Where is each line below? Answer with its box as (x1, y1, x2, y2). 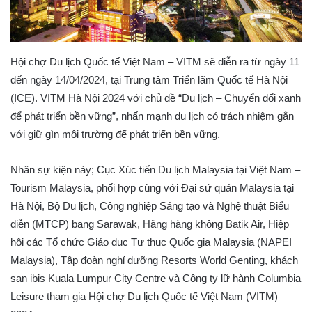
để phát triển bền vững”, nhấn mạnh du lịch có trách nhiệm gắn (10, 109, 294, 122)
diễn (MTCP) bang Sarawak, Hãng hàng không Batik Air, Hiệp (10, 217, 289, 230)
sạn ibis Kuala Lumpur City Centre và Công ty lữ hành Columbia (10, 272, 301, 284)
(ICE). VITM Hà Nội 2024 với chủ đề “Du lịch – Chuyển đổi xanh (10, 91, 301, 104)
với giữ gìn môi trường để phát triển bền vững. (10, 127, 220, 140)
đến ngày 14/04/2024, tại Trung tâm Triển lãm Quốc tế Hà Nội (10, 73, 288, 86)
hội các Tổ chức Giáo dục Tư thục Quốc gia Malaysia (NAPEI (10, 235, 292, 248)
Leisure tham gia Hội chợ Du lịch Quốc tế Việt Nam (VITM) (10, 290, 278, 302)
